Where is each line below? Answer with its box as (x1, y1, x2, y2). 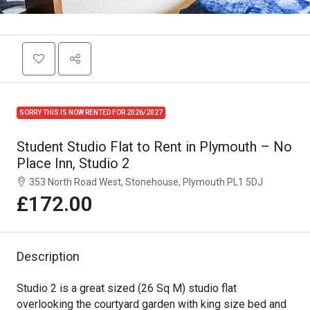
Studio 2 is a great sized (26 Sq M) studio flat (17, 282, 237, 295)
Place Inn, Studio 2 (17, 155, 129, 172)
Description (17, 249, 80, 264)
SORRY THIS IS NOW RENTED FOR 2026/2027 (19, 109, 163, 116)
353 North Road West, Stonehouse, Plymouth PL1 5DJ (29, 176, 263, 188)
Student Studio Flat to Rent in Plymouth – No (17, 138, 292, 155)
